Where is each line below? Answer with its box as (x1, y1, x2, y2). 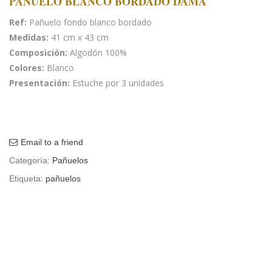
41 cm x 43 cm (51, 31, 109, 43)
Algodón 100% (70, 46, 127, 58)
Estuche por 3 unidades (72, 76, 164, 89)
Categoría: (9, 155, 52, 165)
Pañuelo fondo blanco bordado (27, 16, 152, 28)
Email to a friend (21, 137, 83, 147)
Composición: (9, 46, 70, 58)
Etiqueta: (9, 173, 46, 183)
